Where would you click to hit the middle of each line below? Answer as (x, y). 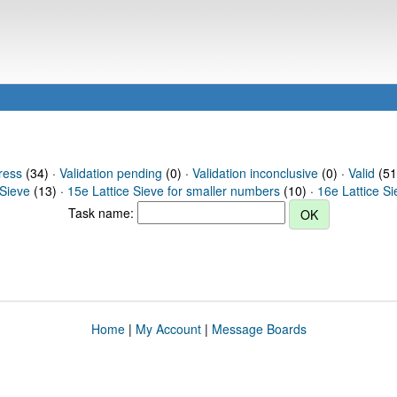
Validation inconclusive (255, 173)
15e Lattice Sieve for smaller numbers (174, 191)
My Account (168, 329)
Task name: (102, 212)
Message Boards (259, 329)
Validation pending (110, 173)
